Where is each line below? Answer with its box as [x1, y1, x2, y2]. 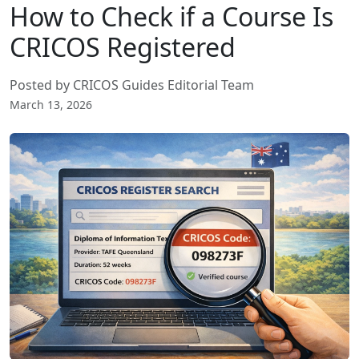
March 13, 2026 [10, 97, 92, 112]
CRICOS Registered [10, 30, 236, 64]
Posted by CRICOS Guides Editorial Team [10, 76, 254, 94]
